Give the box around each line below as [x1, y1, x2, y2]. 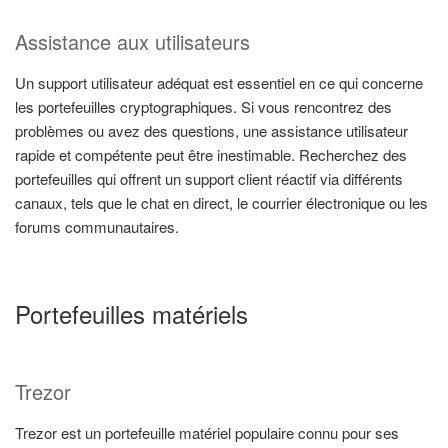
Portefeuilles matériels [15, 296, 248, 332]
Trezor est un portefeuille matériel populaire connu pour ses [15, 422, 399, 444]
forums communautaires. [15, 215, 179, 237]
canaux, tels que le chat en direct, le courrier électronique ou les [15, 191, 428, 213]
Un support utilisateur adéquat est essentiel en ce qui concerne [15, 71, 423, 93]
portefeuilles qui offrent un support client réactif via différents [15, 167, 403, 189]
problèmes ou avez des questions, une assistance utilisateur [15, 119, 408, 141]
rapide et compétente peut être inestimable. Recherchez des [15, 143, 407, 165]
